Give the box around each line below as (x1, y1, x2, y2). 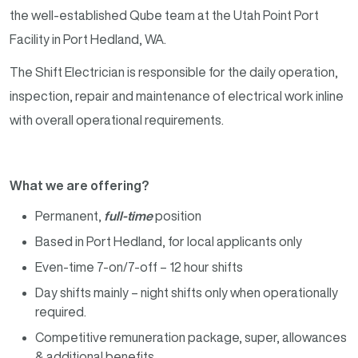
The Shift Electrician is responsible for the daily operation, (10, 65, 338, 78)
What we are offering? (10, 179, 151, 193)
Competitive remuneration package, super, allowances (35, 331, 347, 344)
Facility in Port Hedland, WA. (10, 32, 166, 46)
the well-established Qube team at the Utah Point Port (10, 8, 319, 22)
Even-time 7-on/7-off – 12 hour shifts (35, 261, 243, 274)
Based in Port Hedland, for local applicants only (35, 235, 302, 249)
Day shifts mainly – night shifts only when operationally (35, 286, 338, 300)
